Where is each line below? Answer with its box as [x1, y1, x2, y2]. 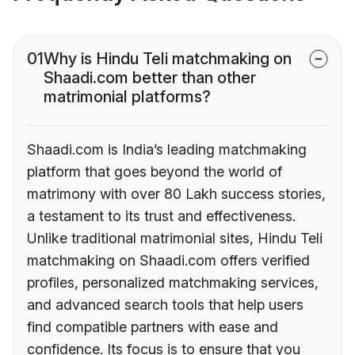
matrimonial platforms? [44, 87, 211, 107]
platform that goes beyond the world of [27, 163, 282, 181]
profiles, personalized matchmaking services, [27, 274, 319, 292]
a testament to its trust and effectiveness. [27, 208, 296, 225]
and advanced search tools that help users [27, 296, 303, 314]
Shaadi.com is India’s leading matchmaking [27, 141, 307, 158]
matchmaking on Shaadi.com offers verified [27, 252, 310, 269]
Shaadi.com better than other [44, 68, 256, 88]
